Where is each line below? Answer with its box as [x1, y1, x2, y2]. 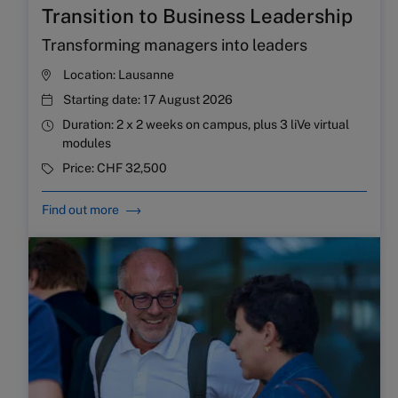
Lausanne [118, 68, 174, 83]
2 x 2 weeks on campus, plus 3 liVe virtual [116, 117, 349, 132]
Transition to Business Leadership [42, 4, 353, 28]
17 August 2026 [143, 92, 233, 107]
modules [62, 136, 111, 151]
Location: [63, 68, 118, 83]
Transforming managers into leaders [42, 36, 307, 55]
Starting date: [63, 92, 143, 107]
